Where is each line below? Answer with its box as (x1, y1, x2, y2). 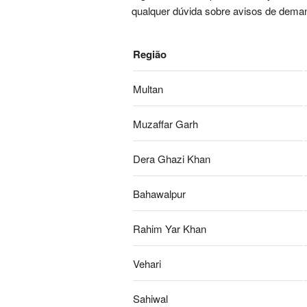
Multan (133, 82, 163, 96)
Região (133, 47, 167, 62)
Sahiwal (133, 291, 168, 306)
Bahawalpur (133, 186, 186, 201)
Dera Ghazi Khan (133, 151, 210, 166)
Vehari (133, 256, 161, 271)
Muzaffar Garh (133, 116, 198, 131)
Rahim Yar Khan (133, 221, 206, 236)
